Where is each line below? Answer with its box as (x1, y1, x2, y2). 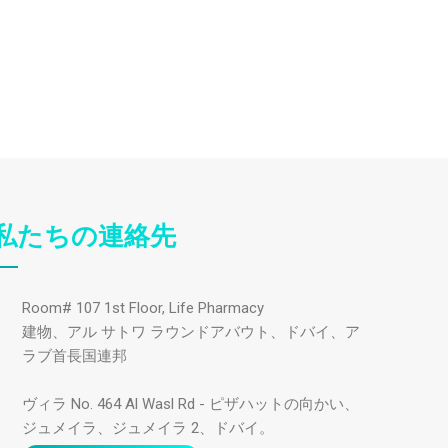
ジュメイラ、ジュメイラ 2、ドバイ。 (22, 419, 274, 438)
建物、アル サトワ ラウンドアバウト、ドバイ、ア (22, 323, 360, 342)
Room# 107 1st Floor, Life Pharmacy (22, 299, 264, 318)
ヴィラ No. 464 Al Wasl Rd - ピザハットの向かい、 (22, 395, 359, 414)
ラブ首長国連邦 (22, 347, 127, 366)
